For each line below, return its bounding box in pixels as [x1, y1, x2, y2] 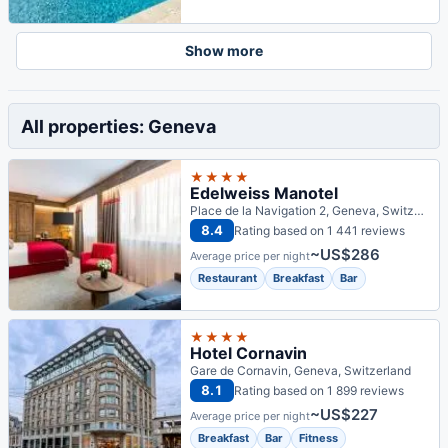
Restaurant [198, 271, 257, 286]
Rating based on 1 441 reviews [234, 222, 405, 238]
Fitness [299, 431, 338, 446]
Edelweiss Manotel [190, 183, 338, 204]
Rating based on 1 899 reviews [234, 382, 404, 398]
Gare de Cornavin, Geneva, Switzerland [190, 363, 411, 379]
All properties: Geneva [21, 115, 216, 137]
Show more [185, 42, 263, 60]
